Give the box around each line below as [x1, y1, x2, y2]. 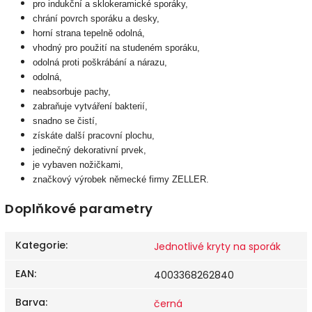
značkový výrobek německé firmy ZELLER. [33, 174, 209, 185]
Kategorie [15, 237, 65, 252]
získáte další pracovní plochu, [33, 130, 155, 141]
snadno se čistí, [33, 116, 97, 127]
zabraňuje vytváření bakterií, [33, 101, 148, 112]
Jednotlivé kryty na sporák [154, 239, 281, 253]
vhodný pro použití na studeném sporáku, [33, 42, 200, 54]
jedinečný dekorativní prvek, [33, 145, 146, 156]
